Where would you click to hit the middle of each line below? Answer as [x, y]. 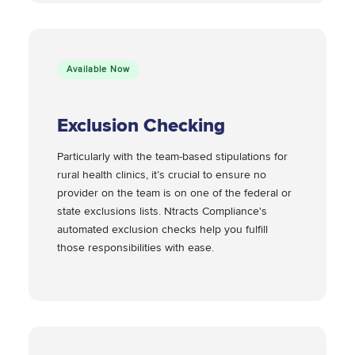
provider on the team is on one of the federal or [174, 193]
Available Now [98, 70]
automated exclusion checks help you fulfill [162, 230]
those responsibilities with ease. [137, 248]
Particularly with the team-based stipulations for [172, 157]
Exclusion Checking [141, 126]
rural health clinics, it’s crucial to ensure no [162, 175]
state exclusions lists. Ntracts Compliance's [162, 212]
